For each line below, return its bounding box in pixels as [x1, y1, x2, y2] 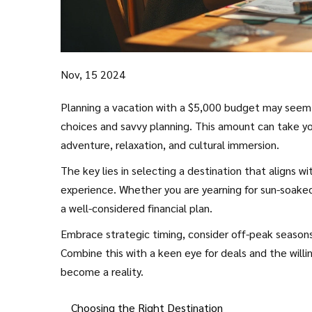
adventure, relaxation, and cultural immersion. [61, 136, 279, 152]
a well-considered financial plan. [61, 200, 212, 215]
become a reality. [61, 263, 143, 279]
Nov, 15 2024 [61, 66, 125, 81]
